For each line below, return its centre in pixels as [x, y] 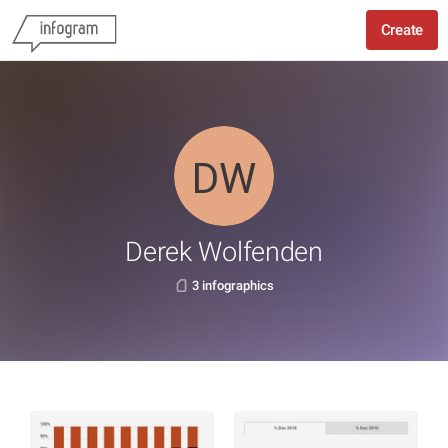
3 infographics [232, 285]
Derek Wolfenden [224, 252]
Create [401, 30]
